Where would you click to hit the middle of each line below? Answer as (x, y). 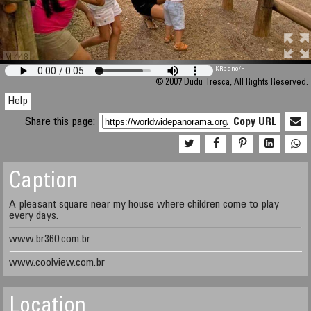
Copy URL (255, 122)
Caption (44, 183)
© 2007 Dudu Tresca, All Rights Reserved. (232, 83)
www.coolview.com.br (57, 263)
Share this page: (62, 122)
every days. (34, 216)
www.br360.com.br (50, 239)
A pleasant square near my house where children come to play (144, 205)
